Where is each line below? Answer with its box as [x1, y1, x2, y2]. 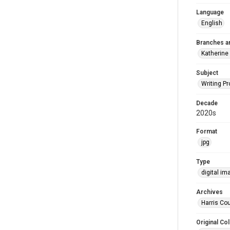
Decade [196, 100, 218, 107]
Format [196, 128, 217, 135]
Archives [196, 188, 223, 196]
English [201, 20, 222, 27]
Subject [196, 69, 218, 76]
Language [196, 9, 224, 16]
